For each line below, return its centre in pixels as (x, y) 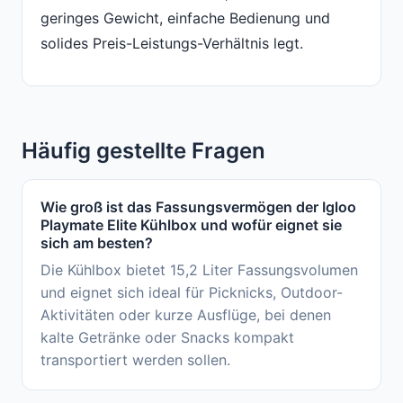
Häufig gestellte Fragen (143, 151)
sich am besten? (97, 243)
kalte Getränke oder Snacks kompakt (167, 338)
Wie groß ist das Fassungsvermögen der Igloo (198, 207)
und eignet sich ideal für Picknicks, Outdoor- (192, 293)
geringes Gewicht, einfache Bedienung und (185, 18)
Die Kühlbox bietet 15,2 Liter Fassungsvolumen (199, 270)
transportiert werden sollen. (135, 360)
